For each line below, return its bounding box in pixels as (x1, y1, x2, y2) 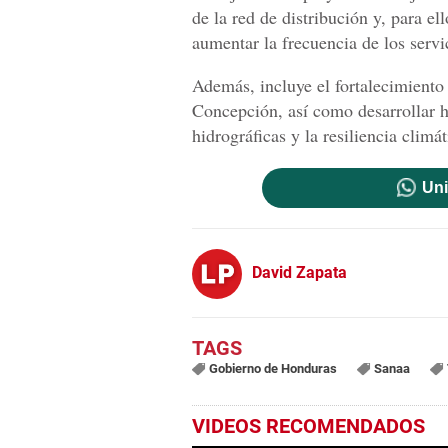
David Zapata (252, 262, 347, 282)
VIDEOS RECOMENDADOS (192, 414, 425, 438)
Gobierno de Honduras (208, 361, 337, 376)
